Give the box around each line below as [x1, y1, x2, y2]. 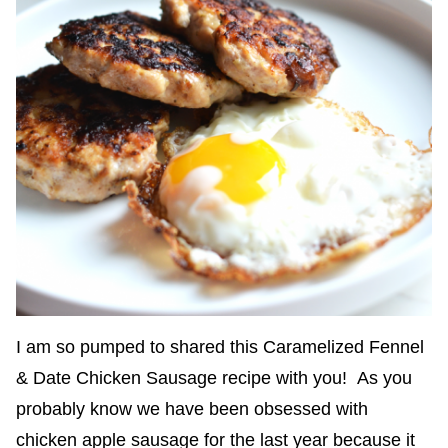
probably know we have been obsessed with [16, 398, 368, 419]
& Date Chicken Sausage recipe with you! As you [16, 367, 412, 388]
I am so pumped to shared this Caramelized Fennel [16, 336, 424, 357]
